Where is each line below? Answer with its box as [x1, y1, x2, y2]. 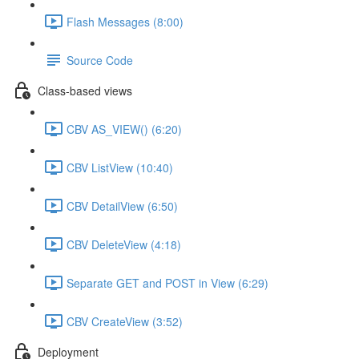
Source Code [67, 51, 133, 68]
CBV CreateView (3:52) [67, 313, 183, 329]
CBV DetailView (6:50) [67, 197, 178, 214]
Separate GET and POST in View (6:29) [67, 274, 268, 291]
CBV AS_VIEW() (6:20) [67, 120, 182, 137]
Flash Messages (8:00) [67, 13, 184, 30]
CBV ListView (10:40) [67, 159, 173, 175]
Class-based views [38, 82, 132, 99]
